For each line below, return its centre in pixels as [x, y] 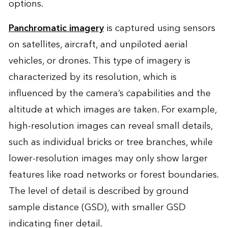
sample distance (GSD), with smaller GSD [97, 207]
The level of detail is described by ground [98, 191]
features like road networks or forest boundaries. [113, 175]
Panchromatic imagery [56, 28]
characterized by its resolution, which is [92, 77]
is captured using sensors [159, 28]
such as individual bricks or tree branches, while [110, 142]
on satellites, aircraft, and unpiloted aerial [98, 44]
